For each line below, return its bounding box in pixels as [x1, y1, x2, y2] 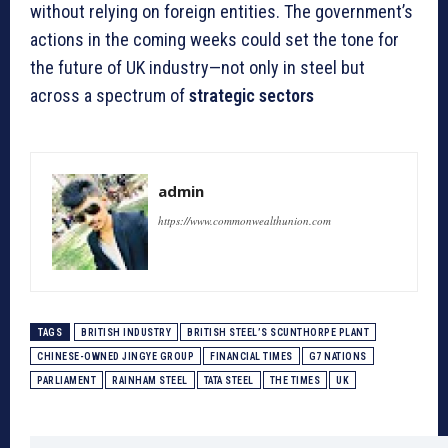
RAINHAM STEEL [112, 375, 188, 387]
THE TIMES [269, 375, 320, 387]
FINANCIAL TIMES [210, 351, 293, 363]
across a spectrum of [30, 85, 189, 107]
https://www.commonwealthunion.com [158, 213, 331, 229]
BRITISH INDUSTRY [81, 327, 171, 339]
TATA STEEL [203, 375, 254, 387]
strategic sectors [189, 85, 314, 107]
